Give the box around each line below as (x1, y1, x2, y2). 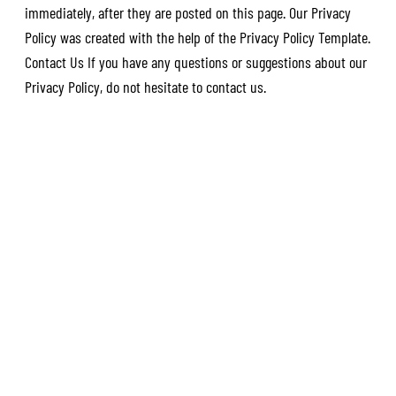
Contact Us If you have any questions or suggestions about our (24, 51, 367, 72)
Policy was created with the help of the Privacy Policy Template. (24, 27, 370, 47)
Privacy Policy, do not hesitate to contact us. (24, 76, 266, 96)
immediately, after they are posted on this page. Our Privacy (24, 2, 351, 22)
